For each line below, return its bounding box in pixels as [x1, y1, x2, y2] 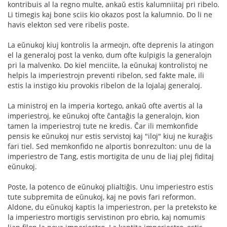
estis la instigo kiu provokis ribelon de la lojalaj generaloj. [8, 80, 202, 90]
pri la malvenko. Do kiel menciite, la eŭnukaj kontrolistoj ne [8, 60, 208, 70]
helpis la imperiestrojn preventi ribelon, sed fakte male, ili [8, 70, 204, 80]
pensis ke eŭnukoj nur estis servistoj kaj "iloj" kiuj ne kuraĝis [8, 131, 213, 141]
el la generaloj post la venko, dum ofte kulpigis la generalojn [8, 50, 212, 60]
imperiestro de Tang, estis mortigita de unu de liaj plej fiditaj [8, 151, 214, 161]
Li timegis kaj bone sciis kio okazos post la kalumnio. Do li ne [8, 9, 212, 19]
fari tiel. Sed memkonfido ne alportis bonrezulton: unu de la [8, 141, 211, 151]
